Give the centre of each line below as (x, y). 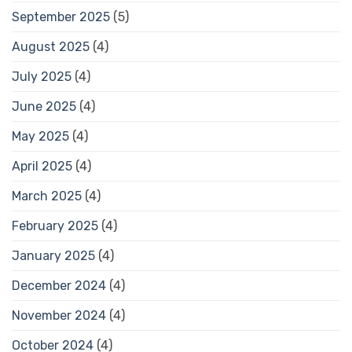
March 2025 (47, 196)
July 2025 (42, 76)
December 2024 (59, 285)
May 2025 (40, 136)
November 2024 (59, 315)
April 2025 (42, 166)
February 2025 (55, 225)
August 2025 (51, 46)
